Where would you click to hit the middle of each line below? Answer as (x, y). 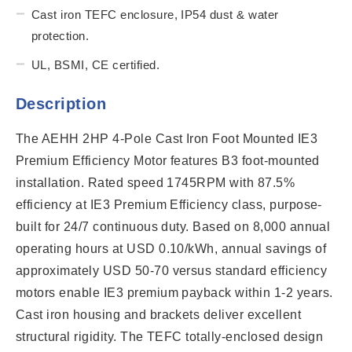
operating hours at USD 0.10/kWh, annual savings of (171, 248)
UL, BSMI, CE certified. (96, 64)
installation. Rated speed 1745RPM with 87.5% (156, 182)
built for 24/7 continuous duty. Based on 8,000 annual (173, 226)
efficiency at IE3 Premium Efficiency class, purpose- (169, 204)
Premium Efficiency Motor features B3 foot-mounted (168, 160)
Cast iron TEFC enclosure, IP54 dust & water (155, 14)
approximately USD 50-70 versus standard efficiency (172, 270)
